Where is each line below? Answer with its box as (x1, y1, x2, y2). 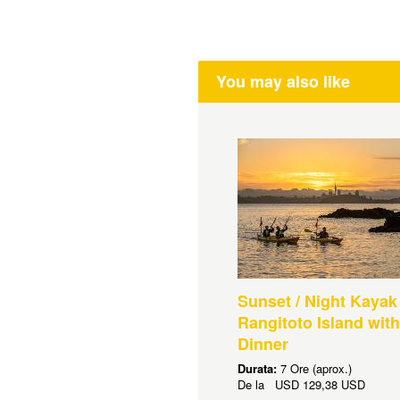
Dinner (237, 332, 288, 355)
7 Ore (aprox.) (279, 360, 352, 377)
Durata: (237, 360, 280, 377)
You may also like (216, 70, 350, 93)
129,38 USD (302, 376, 365, 393)
